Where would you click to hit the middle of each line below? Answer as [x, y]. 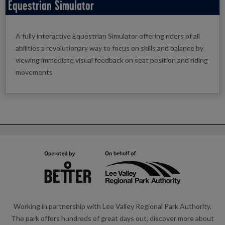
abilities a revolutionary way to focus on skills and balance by [109, 48]
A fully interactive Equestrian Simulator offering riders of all [108, 36]
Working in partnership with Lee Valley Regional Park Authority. [113, 206]
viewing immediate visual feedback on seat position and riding [112, 60]
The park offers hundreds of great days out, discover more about [113, 218]
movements [34, 72]
